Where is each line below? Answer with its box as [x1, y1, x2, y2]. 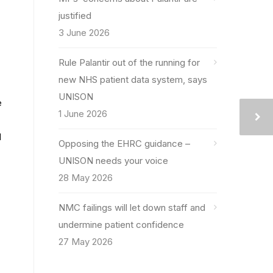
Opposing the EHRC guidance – [58, 138, 190, 149]
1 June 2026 [58, 108, 107, 119]
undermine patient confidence [58, 219, 184, 230]
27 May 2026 [58, 236, 113, 247]
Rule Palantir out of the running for [58, 57, 200, 68]
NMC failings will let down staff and [58, 202, 205, 213]
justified [58, 10, 91, 21]
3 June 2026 [58, 27, 110, 38]
